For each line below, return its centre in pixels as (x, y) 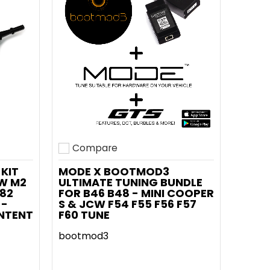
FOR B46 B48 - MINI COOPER (136, 193)
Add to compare (97, 156)
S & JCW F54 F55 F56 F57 (127, 204)
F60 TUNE (84, 215)
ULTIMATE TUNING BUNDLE (130, 182)
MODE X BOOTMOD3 (114, 171)
